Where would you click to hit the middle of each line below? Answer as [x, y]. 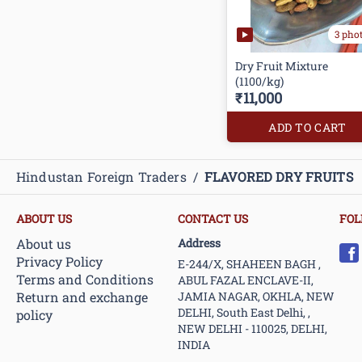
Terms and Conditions [85, 279]
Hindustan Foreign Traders [101, 176]
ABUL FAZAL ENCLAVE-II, [246, 280]
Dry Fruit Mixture [282, 65]
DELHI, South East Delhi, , [244, 312]
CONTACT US [213, 218]
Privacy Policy [59, 261]
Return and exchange [82, 297]
